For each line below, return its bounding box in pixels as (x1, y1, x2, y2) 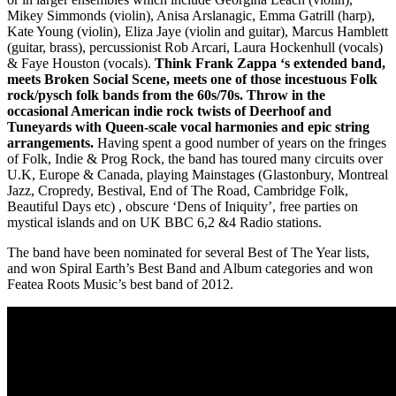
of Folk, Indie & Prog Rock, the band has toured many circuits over (7, 151, 383, 167)
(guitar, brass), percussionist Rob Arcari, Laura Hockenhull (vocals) (7, 40, 383, 56)
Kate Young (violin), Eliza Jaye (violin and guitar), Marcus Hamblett (7, 24, 388, 40)
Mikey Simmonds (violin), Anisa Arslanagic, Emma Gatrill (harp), (7, 8, 375, 24)
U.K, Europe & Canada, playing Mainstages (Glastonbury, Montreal (7, 167, 388, 183)
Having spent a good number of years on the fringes (94, 135, 386, 151)
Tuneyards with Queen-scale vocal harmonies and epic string (7, 119, 369, 135)
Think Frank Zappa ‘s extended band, (155, 56, 385, 72)
